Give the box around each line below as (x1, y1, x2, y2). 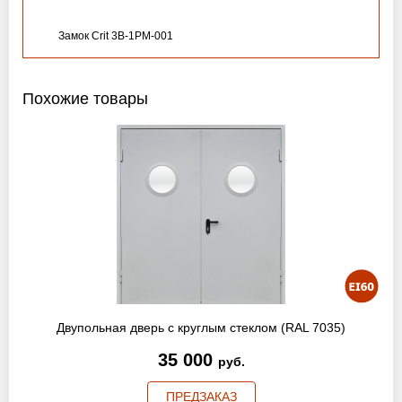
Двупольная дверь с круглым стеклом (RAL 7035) (57, 320, 345, 335)
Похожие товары (22, 90, 148, 108)
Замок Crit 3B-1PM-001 (58, 30, 173, 42)
